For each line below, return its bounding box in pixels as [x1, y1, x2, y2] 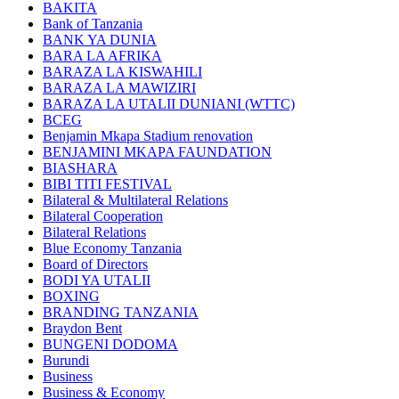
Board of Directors [43, 256, 148, 273]
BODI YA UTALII [43, 273, 151, 289]
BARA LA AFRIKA [43, 48, 162, 64]
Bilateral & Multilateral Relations [43, 192, 228, 208]
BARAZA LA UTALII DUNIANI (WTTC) [43, 96, 295, 112]
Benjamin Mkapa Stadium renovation [43, 128, 253, 144]
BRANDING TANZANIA [43, 305, 199, 321]
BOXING [43, 289, 100, 305]
